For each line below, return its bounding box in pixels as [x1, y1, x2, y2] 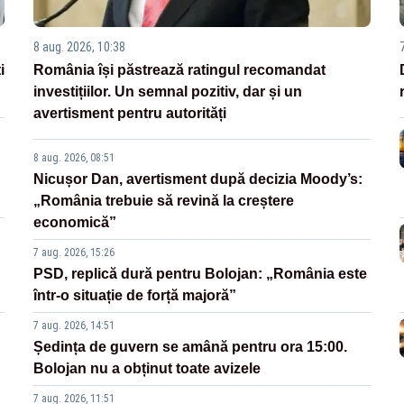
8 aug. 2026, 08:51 [33, 151, 115, 165]
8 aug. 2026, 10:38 [33, 40, 126, 55]
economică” [33, 215, 117, 231]
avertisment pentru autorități [33, 106, 227, 122]
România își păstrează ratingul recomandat [33, 62, 326, 78]
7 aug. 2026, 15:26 [33, 246, 115, 260]
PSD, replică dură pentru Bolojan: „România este [33, 266, 368, 282]
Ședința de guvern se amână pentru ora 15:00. [33, 339, 348, 355]
